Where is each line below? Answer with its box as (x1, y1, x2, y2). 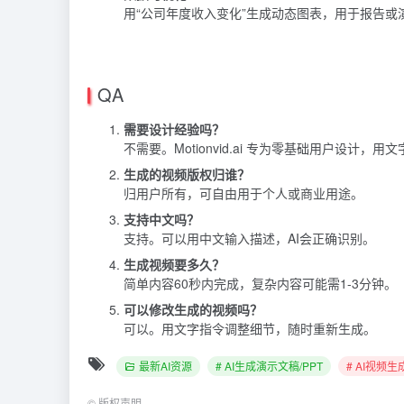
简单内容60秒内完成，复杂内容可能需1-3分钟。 (124, 273, 397, 292)
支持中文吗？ (124, 209, 199, 228)
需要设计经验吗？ (124, 119, 225, 138)
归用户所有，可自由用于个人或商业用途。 (124, 183, 363, 202)
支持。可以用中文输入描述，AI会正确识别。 (124, 228, 375, 247)
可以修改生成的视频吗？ (124, 299, 262, 318)
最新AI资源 (139, 357, 192, 373)
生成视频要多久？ (124, 254, 225, 273)
